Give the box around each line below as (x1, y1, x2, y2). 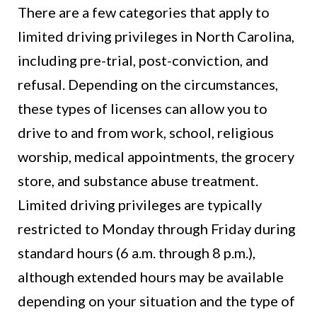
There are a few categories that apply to (18, 4, 270, 21)
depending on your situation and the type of (18, 292, 295, 310)
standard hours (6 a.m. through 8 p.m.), (18, 244, 255, 262)
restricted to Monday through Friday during (18, 220, 296, 238)
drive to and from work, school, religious (18, 124, 274, 142)
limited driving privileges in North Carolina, (18, 28, 294, 45)
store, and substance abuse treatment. (18, 172, 258, 190)
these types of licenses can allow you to (18, 100, 267, 117)
